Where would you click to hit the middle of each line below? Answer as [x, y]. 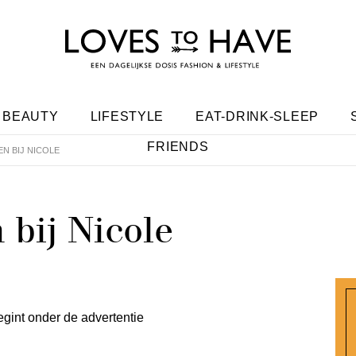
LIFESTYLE [127, 116]
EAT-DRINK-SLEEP [257, 116]
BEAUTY [31, 116]
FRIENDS [178, 147]
